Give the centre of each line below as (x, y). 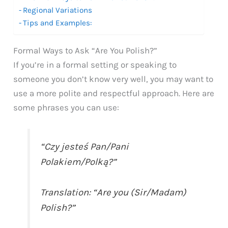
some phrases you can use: (66, 107)
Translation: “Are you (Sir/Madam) (113, 192)
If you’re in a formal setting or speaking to (95, 64)
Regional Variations (58, 10)
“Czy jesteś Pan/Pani (85, 146)
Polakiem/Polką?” (78, 162)
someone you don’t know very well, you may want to (113, 79)
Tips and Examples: (58, 23)
